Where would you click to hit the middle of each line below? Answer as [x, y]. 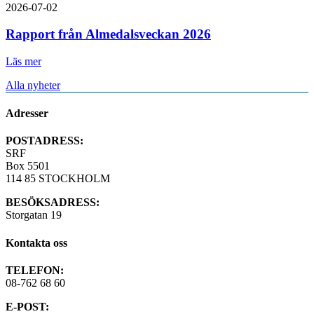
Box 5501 [28, 166]
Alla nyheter [33, 85]
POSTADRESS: [45, 141]
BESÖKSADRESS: [53, 203]
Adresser [27, 114]
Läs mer [23, 61]
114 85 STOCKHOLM [58, 179]
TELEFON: [35, 270]
